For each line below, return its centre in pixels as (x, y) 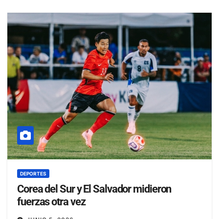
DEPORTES (33, 173)
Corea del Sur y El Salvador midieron (94, 189)
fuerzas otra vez (51, 201)
